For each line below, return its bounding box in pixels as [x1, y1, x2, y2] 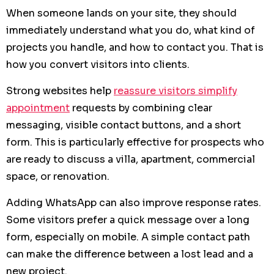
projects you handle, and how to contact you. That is [6, 41, 264, 54]
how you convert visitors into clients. [6, 58, 190, 71]
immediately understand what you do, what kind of [6, 24, 255, 37]
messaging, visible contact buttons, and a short [6, 119, 241, 131]
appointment [6, 102, 70, 114]
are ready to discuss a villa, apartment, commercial [6, 153, 255, 166]
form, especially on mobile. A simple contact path [6, 231, 250, 243]
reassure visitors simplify [114, 84, 237, 97]
